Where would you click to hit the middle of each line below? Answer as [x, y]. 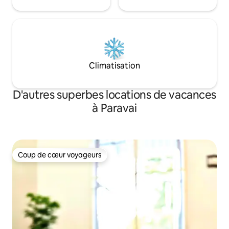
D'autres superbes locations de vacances [114, 95]
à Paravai [114, 108]
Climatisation [114, 66]
